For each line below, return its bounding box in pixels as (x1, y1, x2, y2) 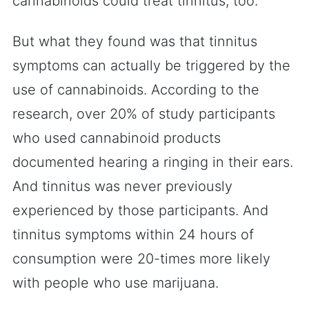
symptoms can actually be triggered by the (12, 57, 290, 74)
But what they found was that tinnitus (12, 33, 257, 50)
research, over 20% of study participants (12, 106, 275, 122)
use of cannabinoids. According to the (12, 81, 259, 98)
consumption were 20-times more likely (12, 250, 270, 267)
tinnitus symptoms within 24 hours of (12, 226, 254, 243)
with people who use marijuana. (12, 275, 219, 291)
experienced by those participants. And (12, 202, 268, 219)
